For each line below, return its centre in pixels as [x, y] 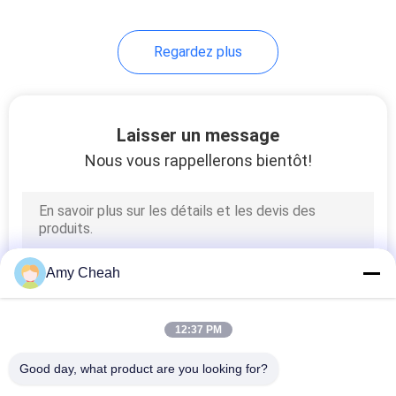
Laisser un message [198, 135]
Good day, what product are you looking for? [144, 369]
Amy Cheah [83, 273]
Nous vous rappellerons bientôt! [198, 160]
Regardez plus [198, 51]
